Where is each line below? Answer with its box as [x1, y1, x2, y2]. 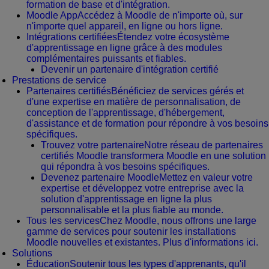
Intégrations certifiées [26, 32, 117, 43]
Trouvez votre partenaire [41, 140, 144, 151]
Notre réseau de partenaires [144, 140, 263, 151]
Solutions [12, 248, 52, 259]
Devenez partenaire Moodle [41, 172, 159, 183]
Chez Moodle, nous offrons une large [100, 216, 256, 226]
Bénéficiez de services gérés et [111, 86, 244, 97]
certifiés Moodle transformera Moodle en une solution [41, 151, 266, 162]
